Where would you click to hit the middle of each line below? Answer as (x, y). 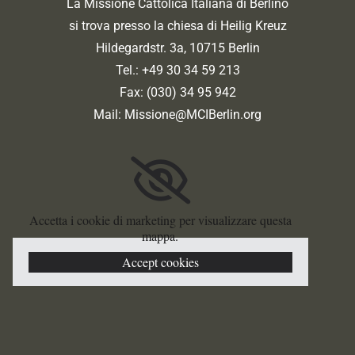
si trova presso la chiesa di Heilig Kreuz (177, 25)
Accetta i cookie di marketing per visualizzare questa (160, 219)
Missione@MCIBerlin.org (193, 114)
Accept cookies (160, 261)
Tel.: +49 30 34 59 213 (177, 70)
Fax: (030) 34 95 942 (177, 92)
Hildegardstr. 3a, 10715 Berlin (177, 48)
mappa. (160, 235)
